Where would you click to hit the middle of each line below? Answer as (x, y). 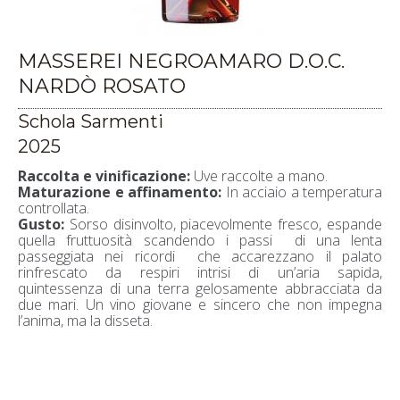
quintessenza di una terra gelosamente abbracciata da (200, 288)
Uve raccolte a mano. (259, 175)
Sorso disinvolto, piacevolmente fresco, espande (223, 224)
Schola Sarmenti (91, 121)
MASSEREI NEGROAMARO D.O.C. (181, 61)
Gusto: (41, 224)
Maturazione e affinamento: (120, 192)
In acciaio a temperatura (302, 192)
